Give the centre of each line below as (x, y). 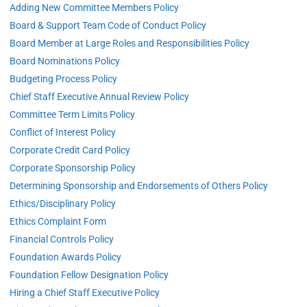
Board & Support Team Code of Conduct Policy (108, 25)
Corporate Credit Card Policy (70, 150)
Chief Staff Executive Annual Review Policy (99, 97)
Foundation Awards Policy (65, 257)
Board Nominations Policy (65, 61)
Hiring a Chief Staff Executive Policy (85, 293)
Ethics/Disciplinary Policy (63, 204)
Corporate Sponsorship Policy (73, 168)
